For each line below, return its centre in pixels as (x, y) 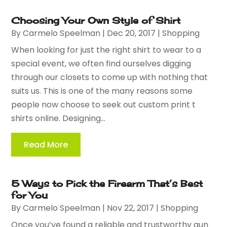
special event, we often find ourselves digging (101, 63)
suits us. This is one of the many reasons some (102, 91)
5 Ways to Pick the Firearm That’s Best (107, 183)
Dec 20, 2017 (131, 33)
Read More (46, 144)
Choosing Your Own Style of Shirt (96, 20)
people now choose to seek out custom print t (104, 104)
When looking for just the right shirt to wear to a (106, 50)
